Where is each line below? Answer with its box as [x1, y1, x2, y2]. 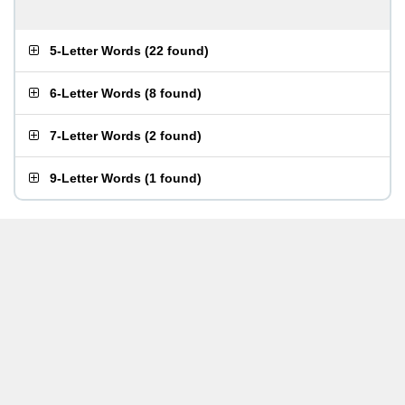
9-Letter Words [50, 171, 141, 185]
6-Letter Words [50, 86, 141, 100]
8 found [149, 86, 197, 100]
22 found [149, 43, 204, 58]
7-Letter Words [50, 128, 141, 143]
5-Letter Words [50, 43, 141, 58]
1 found [149, 171, 197, 185]
